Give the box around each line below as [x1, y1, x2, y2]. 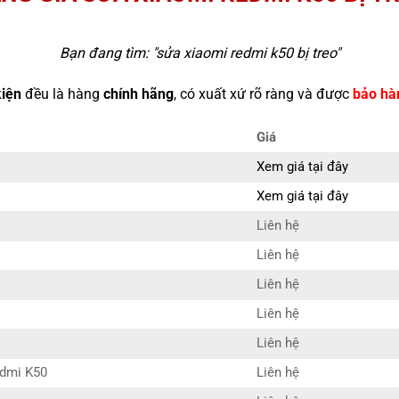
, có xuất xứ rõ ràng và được [173, 85, 353, 103]
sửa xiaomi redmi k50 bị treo [155, 45, 336, 62]
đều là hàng [20, 85, 103, 103]
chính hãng [102, 85, 174, 103]
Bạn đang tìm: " [59, 45, 156, 62]
